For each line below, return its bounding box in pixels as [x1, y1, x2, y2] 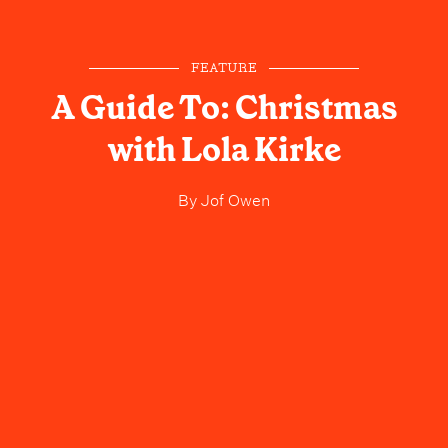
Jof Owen [197, 186, 270, 211]
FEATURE [191, 62, 257, 76]
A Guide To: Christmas [50, 87, 398, 130]
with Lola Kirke [107, 129, 341, 172]
